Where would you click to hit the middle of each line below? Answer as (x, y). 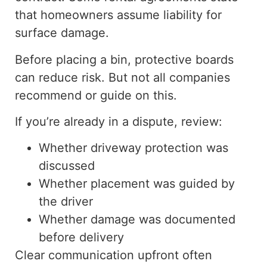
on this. (154, 95)
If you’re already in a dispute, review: (119, 122)
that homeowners (66, 15)
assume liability (160, 15)
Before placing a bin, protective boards (124, 59)
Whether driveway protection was (133, 148)
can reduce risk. (62, 77)
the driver (66, 202)
